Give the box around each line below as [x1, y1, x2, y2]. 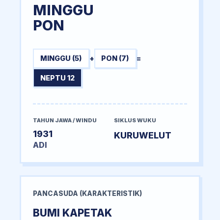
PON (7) [101, 54, 130, 63]
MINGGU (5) [40, 54, 82, 63]
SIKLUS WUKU [114, 117, 156, 124]
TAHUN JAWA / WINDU [33, 117, 97, 124]
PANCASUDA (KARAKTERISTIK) [33, 190, 142, 198]
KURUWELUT [114, 130, 171, 141]
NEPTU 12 [40, 74, 75, 82]
